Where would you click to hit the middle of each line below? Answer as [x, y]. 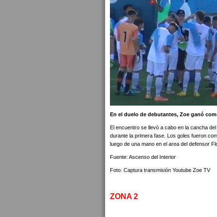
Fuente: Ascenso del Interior [143, 157]
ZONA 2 [124, 196]
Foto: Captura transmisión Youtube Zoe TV [160, 170]
